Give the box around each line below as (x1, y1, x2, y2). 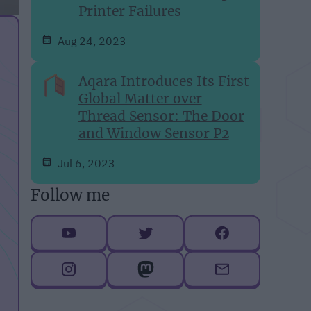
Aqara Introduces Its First (78, 72, 249, 90)
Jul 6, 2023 (57, 155, 115, 170)
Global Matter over (78, 90, 202, 107)
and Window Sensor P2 (78, 124, 229, 142)
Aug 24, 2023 (57, 33, 126, 48)
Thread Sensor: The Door (78, 107, 244, 124)
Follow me (31, 185, 110, 205)
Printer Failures (78, 2, 181, 19)
